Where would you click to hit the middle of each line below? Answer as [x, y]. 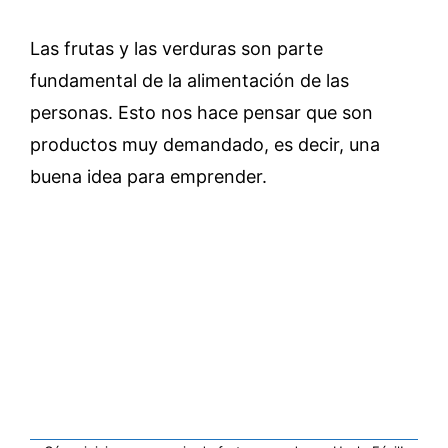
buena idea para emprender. [148, 176]
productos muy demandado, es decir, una [205, 144]
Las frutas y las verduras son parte [176, 48]
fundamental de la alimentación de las [189, 80]
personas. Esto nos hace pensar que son [201, 112]
